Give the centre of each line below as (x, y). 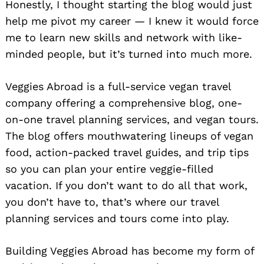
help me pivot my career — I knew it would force (132, 21)
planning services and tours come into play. (117, 218)
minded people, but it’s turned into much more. (129, 54)
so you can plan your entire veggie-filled (109, 169)
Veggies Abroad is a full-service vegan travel (118, 86)
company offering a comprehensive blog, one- (124, 103)
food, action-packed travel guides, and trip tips (127, 152)
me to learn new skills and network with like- (124, 37)
